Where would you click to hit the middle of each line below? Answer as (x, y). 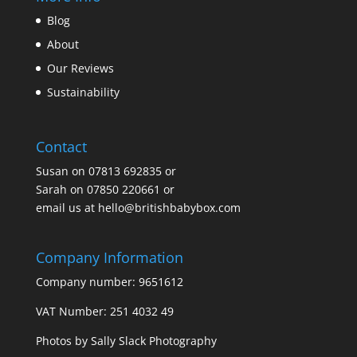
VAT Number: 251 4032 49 (104, 311)
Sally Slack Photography (153, 340)
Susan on (62, 171)
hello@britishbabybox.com (169, 208)
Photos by (63, 340)
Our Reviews (80, 69)
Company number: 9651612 (109, 281)
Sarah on (59, 190)
